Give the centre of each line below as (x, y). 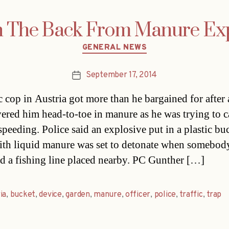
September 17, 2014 (121, 75)
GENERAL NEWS (114, 48)
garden (78, 194)
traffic (191, 194)
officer (138, 194)
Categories (136, 43)
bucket (22, 194)
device (50, 194)
